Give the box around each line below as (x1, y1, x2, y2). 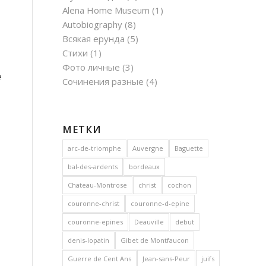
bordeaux (129, 162, 160, 171)
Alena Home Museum (62, 4, 150, 16)
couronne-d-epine (131, 199, 190, 208)
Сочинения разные (62, 75, 144, 87)
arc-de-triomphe (68, 144, 122, 153)
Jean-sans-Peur (142, 254, 191, 263)
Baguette (175, 144, 204, 153)
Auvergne (132, 144, 164, 153)
